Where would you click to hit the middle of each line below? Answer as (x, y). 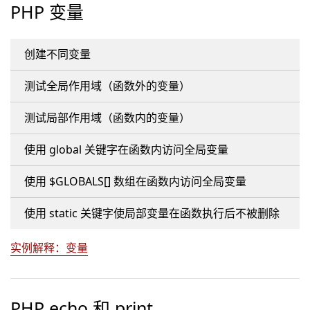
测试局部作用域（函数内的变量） (107, 118)
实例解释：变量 (49, 248)
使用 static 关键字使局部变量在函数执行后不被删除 (152, 213)
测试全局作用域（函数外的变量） (107, 86)
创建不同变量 (57, 54)
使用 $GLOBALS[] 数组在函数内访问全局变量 (135, 181)
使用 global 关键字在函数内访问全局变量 (126, 149)
